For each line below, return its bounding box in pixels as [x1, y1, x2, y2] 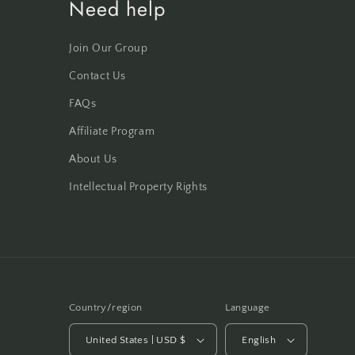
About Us [69, 153, 117, 166]
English [242, 334, 277, 345]
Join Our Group [69, 42, 148, 55]
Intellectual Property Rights [69, 181, 208, 194]
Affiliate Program [69, 125, 155, 139]
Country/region [69, 302, 143, 314]
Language [225, 302, 270, 314]
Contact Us [69, 70, 126, 83]
